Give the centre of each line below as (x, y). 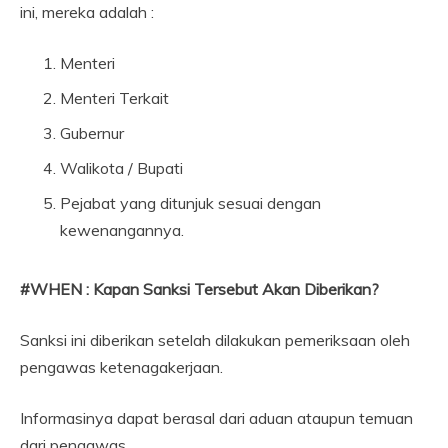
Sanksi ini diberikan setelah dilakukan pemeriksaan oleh (215, 340)
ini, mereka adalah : (87, 12)
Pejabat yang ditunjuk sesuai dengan (190, 203)
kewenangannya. (122, 230)
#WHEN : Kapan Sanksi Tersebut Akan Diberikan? (199, 289)
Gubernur (92, 133)
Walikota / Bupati (121, 168)
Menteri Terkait (114, 98)
